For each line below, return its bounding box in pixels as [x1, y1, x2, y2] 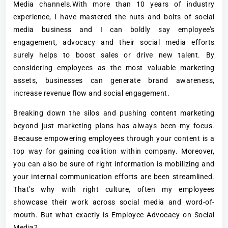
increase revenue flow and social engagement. [13, 89, 170, 97]
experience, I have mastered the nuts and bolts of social [13, 12, 215, 21]
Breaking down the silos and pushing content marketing [13, 108, 215, 117]
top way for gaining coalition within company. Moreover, [13, 147, 215, 155]
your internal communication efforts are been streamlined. [13, 172, 215, 181]
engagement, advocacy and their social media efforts [13, 38, 215, 46]
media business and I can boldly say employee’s [13, 25, 215, 34]
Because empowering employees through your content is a [13, 134, 215, 142]
